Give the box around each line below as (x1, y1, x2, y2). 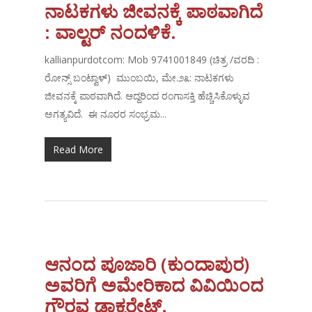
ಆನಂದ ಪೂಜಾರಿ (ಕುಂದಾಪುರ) (45, 251, 250, 277)
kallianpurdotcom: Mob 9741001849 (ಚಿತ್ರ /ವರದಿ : (45, 53, 260, 67)
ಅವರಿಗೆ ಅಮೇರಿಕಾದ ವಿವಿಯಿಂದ (45, 272, 264, 298)
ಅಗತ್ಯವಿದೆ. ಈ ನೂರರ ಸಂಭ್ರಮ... (45, 107, 167, 121)
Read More (53, 143, 104, 157)
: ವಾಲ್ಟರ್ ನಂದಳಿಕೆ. (45, 19, 177, 45)
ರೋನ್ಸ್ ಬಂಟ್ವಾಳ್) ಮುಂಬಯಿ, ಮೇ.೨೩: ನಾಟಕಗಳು (45, 71, 235, 85)
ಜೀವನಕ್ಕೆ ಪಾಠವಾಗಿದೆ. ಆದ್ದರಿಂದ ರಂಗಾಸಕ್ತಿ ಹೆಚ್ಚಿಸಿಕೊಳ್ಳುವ (45, 89, 251, 103)
